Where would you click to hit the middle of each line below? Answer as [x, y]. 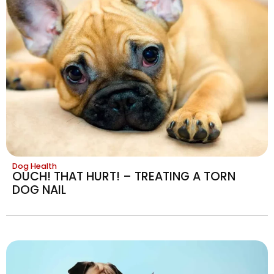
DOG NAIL [39, 190]
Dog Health [35, 166]
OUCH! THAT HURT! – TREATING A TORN [124, 176]
